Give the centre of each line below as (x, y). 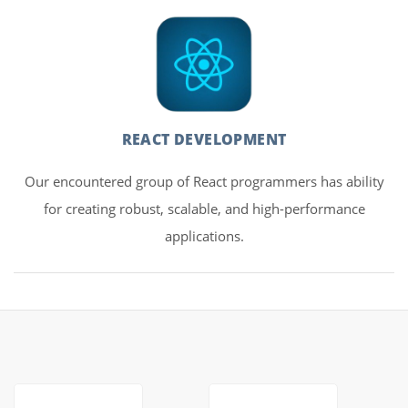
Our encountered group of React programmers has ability (204, 181)
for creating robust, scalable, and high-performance (204, 209)
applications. (204, 236)
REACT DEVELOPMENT (204, 139)
